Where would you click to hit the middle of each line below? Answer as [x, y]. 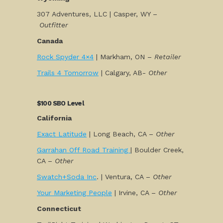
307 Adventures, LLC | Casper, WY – [97, 14]
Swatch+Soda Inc [67, 177]
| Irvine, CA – [135, 193]
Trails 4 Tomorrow [68, 73]
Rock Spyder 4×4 [65, 57]
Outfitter [54, 25]
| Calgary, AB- [123, 73]
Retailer [166, 57]
